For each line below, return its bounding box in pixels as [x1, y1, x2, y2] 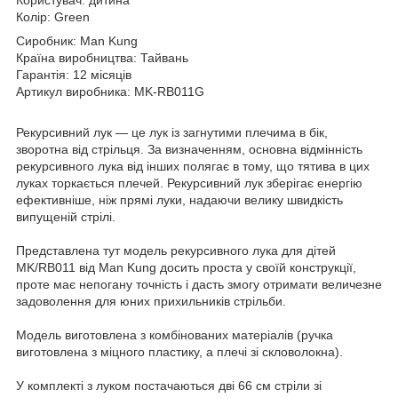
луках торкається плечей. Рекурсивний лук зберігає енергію [16, 175, 362, 190]
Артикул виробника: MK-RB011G [16, 84, 204, 99]
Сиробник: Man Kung [16, 33, 138, 48]
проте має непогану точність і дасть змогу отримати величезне [16, 276, 382, 291]
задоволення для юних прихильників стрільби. [16, 293, 286, 308]
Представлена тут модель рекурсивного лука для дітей [16, 243, 336, 258]
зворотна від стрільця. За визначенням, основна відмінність [16, 141, 362, 156]
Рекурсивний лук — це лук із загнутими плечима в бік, [16, 124, 328, 139]
